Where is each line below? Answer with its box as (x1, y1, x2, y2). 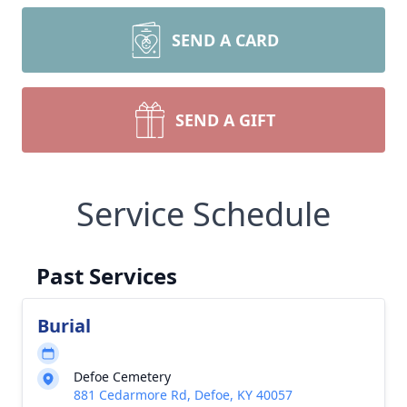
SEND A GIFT (175, 109, 275, 131)
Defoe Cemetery (74, 368, 171, 385)
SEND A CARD (172, 29, 279, 51)
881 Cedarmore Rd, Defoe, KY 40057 (74, 386, 293, 403)
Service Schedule (76, 192, 331, 236)
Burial (37, 313, 91, 338)
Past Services (36, 261, 177, 291)
